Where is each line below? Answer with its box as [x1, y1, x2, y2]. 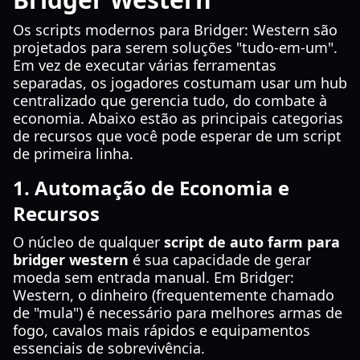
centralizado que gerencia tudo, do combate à [13, 91, 327, 110]
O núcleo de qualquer [13, 232, 164, 252]
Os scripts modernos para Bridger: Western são [13, 20, 337, 39]
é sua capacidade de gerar [129, 250, 311, 269]
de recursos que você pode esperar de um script [13, 126, 342, 145]
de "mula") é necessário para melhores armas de [13, 303, 342, 322]
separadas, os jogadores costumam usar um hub [13, 73, 347, 92]
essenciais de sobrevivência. [13, 338, 205, 358]
